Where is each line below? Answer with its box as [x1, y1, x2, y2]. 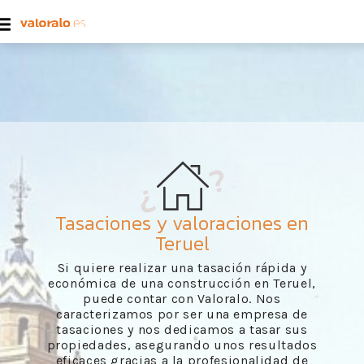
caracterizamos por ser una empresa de [56, 306, 308, 322]
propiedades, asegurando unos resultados [46, 337, 318, 353]
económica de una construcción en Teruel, [48, 275, 316, 291]
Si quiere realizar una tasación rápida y [57, 260, 307, 275]
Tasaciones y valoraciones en [55, 209, 309, 237]
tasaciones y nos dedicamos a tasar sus [56, 322, 308, 337]
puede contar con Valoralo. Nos [83, 291, 281, 306]
